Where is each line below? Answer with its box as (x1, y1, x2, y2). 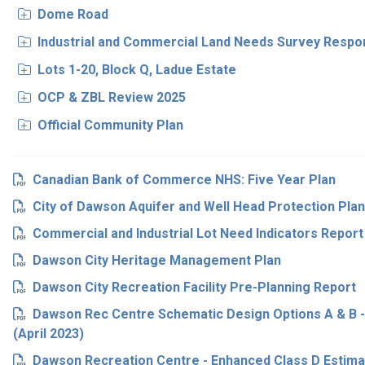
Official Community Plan (37, 117, 183, 133)
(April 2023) (12, 326, 84, 341)
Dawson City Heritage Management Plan (32, 253, 281, 268)
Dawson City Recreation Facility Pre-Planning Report (32, 279, 356, 295)
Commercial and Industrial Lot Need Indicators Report (32, 226, 363, 241)
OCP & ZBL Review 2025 (37, 90, 186, 105)
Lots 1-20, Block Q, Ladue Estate (37, 62, 236, 77)
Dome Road (37, 7, 108, 22)
